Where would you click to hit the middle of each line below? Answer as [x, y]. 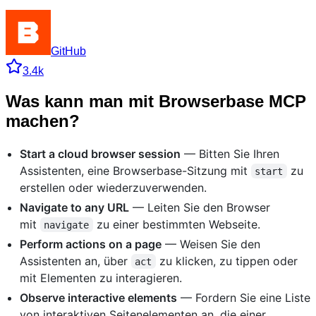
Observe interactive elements [98, 297]
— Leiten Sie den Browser [200, 207]
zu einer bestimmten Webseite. [176, 224]
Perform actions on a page [91, 244]
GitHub [68, 51]
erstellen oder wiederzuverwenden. [113, 187]
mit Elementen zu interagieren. [101, 278]
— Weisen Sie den [211, 244]
